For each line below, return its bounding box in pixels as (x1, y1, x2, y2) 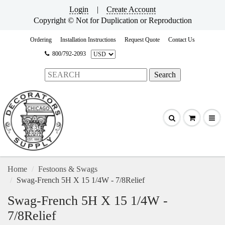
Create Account (106, 5, 156, 14)
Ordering (30, 36, 52, 43)
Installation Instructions (60, 36, 116, 43)
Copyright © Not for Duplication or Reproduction (33, 16, 192, 25)
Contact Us (168, 36, 195, 43)
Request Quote (125, 36, 160, 43)
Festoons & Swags (38, 165, 97, 173)
